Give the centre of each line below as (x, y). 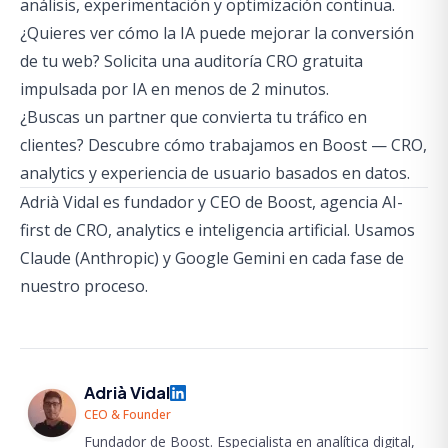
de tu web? (62, 61)
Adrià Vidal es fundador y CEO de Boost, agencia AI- (211, 202)
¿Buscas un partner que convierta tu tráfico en (193, 117)
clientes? (54, 145)
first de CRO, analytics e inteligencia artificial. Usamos (217, 230)
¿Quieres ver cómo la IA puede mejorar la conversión (217, 33)
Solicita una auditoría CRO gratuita (233, 61)
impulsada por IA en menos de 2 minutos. (174, 89)
